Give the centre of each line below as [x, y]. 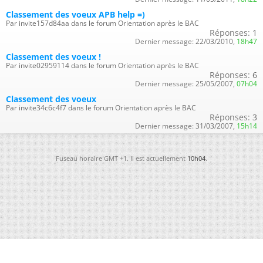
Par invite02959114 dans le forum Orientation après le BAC [102, 65]
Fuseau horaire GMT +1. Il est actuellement [122, 158]
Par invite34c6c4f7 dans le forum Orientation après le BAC [101, 107]
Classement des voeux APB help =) [75, 14]
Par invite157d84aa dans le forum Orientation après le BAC [102, 23]
